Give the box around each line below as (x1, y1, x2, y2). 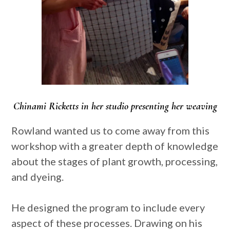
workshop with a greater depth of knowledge (11, 140, 219, 152)
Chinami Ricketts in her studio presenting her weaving (13, 100, 217, 113)
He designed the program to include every (11, 201, 205, 214)
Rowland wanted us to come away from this (11, 124, 210, 137)
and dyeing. (11, 170, 64, 183)
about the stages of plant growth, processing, (11, 155, 218, 168)
